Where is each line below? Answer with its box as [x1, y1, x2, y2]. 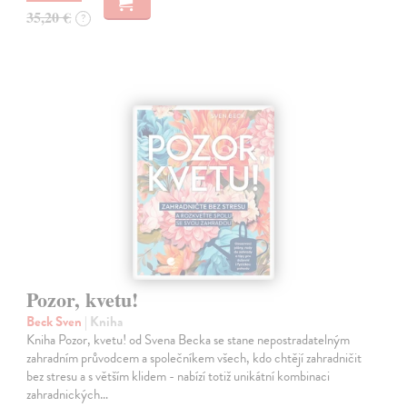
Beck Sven [26, 312, 85, 333]
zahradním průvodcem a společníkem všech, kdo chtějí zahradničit [26, 348, 362, 369]
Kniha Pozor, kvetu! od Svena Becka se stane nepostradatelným [26, 330, 351, 351]
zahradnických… [26, 384, 109, 405]
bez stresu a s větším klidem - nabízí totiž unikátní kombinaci [26, 366, 331, 387]
